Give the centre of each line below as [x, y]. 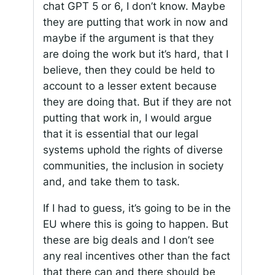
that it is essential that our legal [120, 134]
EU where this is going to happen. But [135, 224]
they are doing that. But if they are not [137, 102]
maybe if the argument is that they [128, 38]
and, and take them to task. [111, 182]
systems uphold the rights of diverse [133, 150]
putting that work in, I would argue [127, 118]
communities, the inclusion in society [133, 166]
